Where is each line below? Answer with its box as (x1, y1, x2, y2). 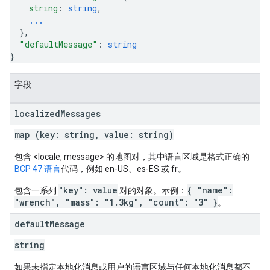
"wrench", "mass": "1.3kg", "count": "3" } (14, 196, 218, 208)
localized (14, 108, 60, 119)
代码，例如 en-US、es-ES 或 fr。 (61, 164, 186, 174)
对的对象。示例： (118, 186, 187, 195)
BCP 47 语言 (14, 164, 61, 174)
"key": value (58, 184, 118, 196)
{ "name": (187, 184, 233, 196)
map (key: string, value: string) (14, 129, 174, 140)
